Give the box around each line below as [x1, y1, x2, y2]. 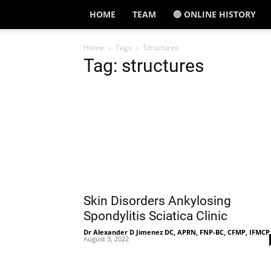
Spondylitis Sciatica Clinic [83, 209, 227, 223]
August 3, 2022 [83, 234, 129, 243]
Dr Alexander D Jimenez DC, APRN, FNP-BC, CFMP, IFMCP [83, 227, 270, 237]
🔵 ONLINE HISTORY [172, 8, 256, 20]
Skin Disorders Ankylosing [83, 194, 231, 208]
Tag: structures [83, 55, 204, 76]
